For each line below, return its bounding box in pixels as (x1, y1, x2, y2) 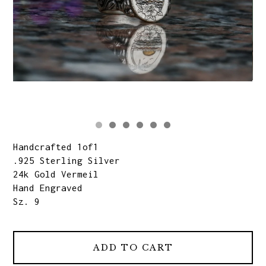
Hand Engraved (13, 182, 83, 193)
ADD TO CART (93, 242, 173, 253)
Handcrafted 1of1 (13, 141, 99, 152)
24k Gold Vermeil (13, 168, 99, 179)
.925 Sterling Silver (13, 154, 121, 166)
